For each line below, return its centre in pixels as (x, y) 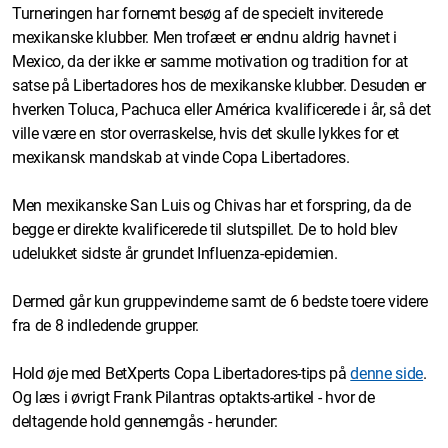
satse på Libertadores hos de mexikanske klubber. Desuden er (219, 85)
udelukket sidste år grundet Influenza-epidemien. (175, 253)
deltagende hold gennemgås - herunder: (145, 421)
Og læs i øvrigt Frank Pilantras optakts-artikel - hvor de (193, 397)
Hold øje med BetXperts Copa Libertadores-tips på (181, 373)
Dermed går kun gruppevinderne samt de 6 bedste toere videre (220, 301)
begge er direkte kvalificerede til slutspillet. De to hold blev (205, 229)
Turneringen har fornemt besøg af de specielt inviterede (197, 13)
